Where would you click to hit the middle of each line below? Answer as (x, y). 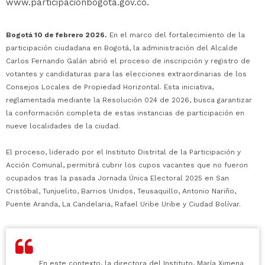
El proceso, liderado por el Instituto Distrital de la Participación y (123, 152)
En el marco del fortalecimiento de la (176, 35)
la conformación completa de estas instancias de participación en (125, 113)
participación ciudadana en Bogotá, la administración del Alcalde (122, 48)
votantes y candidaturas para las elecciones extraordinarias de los (126, 74)
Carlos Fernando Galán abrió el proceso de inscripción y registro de (128, 61)
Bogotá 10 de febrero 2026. (56, 35)
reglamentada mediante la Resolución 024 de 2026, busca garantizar (129, 100)
